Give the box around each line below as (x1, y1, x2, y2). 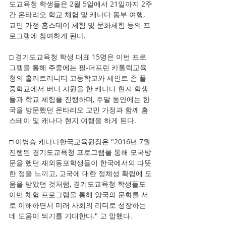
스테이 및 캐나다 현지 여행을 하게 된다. (9, 116, 136, 125)
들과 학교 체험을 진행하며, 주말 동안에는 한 (9, 94, 150, 104)
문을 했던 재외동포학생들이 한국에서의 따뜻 (9, 158, 151, 167)
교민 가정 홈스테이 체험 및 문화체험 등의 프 (9, 20, 150, 30)
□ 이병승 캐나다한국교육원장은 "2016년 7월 (9, 137, 152, 146)
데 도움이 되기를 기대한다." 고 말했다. (9, 211, 132, 220)
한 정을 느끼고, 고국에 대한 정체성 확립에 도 (9, 168, 152, 178)
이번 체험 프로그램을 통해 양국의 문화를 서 (9, 190, 148, 199)
